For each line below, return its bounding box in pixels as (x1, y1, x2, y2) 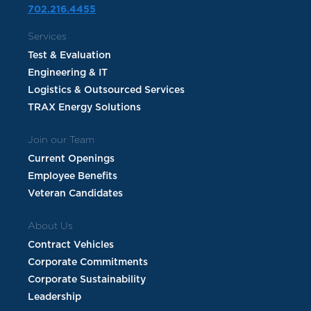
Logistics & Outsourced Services (28, 85, 185, 96)
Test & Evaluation (28, 51, 111, 61)
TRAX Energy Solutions (28, 103, 141, 113)
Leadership (28, 292, 81, 303)
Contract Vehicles (28, 240, 114, 251)
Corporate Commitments (28, 258, 148, 268)
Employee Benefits (28, 171, 117, 182)
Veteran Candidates (28, 189, 123, 199)
